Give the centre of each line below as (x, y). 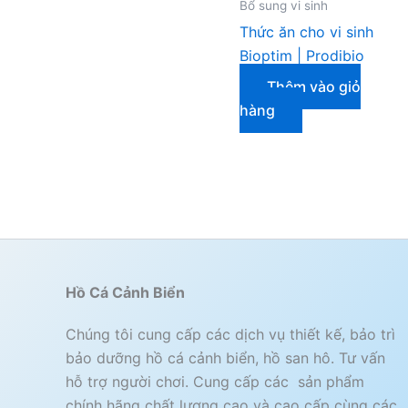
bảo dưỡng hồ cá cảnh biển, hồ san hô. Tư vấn (225, 358)
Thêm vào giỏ (314, 87)
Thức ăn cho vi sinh (306, 32)
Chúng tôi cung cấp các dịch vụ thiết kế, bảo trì (230, 335)
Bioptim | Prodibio (302, 56)
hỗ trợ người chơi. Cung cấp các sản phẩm (215, 382)
